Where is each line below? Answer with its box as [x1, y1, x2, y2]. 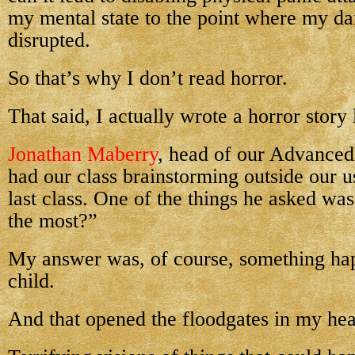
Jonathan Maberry [8, 143, 158, 166]
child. [8, 269, 55, 292]
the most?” [8, 209, 97, 232]
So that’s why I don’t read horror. [8, 67, 288, 90]
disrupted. [8, 29, 90, 52]
